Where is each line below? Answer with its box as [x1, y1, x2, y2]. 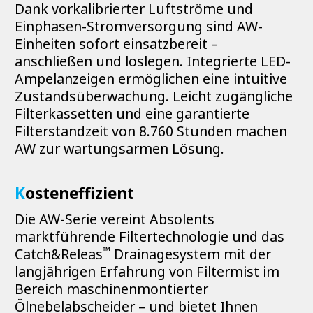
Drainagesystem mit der [110, 245, 271, 264]
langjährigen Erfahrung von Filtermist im [15, 262, 279, 282]
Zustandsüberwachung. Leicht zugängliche [15, 86, 293, 105]
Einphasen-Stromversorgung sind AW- [15, 16, 263, 36]
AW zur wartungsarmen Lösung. [15, 138, 224, 158]
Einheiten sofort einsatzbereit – [15, 34, 218, 53]
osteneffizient [25, 182, 134, 204]
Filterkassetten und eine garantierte [15, 103, 249, 123]
